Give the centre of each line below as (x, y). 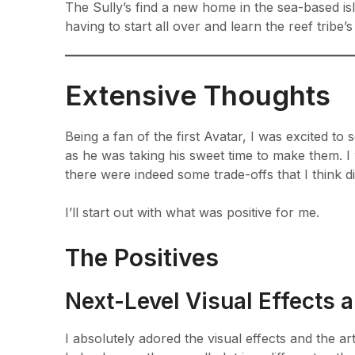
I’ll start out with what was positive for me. (192, 212)
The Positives (142, 257)
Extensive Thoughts (198, 95)
